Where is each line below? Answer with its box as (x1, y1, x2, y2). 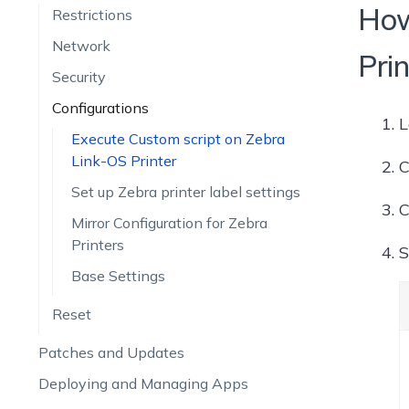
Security (51, 68, 106, 86)
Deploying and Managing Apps (37, 374, 248, 393)
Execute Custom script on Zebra (70, 130, 285, 148)
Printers (70, 236, 124, 254)
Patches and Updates (37, 343, 184, 362)
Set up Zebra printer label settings (70, 183, 300, 201)
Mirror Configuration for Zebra (70, 214, 267, 232)
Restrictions (51, 5, 132, 24)
